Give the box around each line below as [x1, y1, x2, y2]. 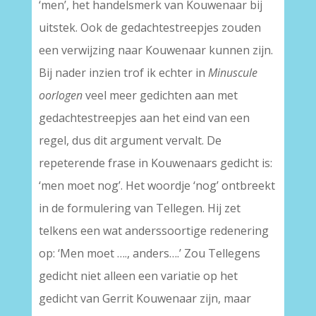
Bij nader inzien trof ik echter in [38, 65, 208, 80]
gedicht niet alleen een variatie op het [38, 268, 238, 284]
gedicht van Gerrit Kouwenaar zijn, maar [38, 291, 251, 306]
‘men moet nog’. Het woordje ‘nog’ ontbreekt [38, 178, 275, 193]
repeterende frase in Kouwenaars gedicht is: [38, 155, 272, 171]
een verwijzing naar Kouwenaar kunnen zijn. [38, 42, 273, 58]
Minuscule [207, 65, 257, 80]
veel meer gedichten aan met [82, 87, 238, 103]
